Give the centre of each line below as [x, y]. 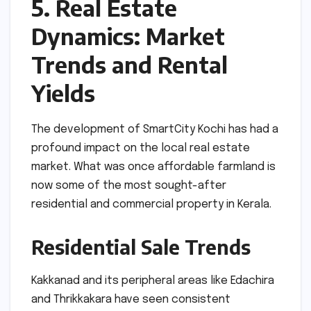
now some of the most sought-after [129, 185]
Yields [63, 93]
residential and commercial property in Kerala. [151, 204]
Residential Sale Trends [141, 246]
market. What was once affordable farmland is [153, 167]
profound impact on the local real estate [141, 148]
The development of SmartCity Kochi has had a [155, 129]
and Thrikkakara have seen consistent [131, 300]
